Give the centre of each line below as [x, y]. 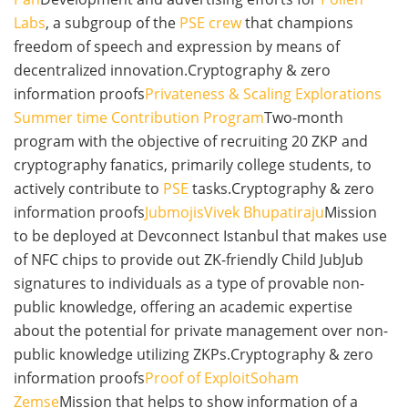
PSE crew [210, 23]
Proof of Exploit [198, 378]
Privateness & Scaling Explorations [263, 94]
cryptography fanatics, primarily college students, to [193, 165]
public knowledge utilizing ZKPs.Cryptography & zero [194, 355]
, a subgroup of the [112, 23]
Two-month [304, 118]
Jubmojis [174, 213]
